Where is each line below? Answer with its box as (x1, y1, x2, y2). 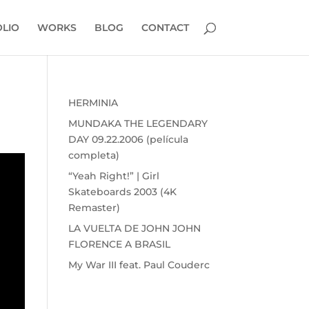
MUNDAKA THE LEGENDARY (68, 117, 208, 130)
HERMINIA (68, 97, 118, 109)
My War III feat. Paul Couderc (68, 259, 210, 271)
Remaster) (68, 201, 120, 214)
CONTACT (141, 21, 189, 34)
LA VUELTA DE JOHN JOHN (68, 222, 201, 235)
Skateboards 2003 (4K (68, 186, 177, 198)
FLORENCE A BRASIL (68, 238, 170, 250)
